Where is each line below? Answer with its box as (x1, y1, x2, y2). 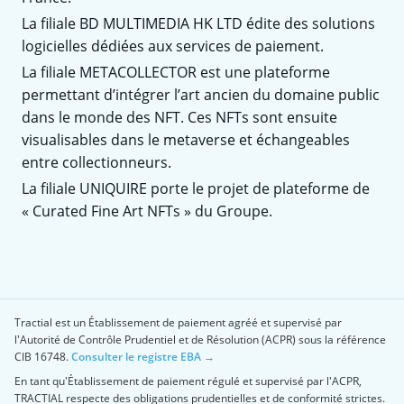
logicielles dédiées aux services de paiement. (22, 35, 324, 56)
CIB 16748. (14, 348, 69, 364)
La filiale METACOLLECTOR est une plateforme (22, 61, 330, 82)
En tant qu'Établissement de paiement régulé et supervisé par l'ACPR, (14, 372, 362, 389)
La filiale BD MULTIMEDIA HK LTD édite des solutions (22, 13, 375, 33)
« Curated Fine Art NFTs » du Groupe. (22, 200, 272, 221)
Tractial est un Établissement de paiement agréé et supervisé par (14, 314, 342, 330)
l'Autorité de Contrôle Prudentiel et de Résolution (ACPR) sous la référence (14, 331, 386, 347)
